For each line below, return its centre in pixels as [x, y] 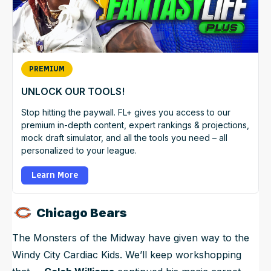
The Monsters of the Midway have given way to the [131, 238]
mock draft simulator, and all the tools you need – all [124, 138]
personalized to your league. [79, 151]
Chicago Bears [82, 213]
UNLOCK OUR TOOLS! [73, 92]
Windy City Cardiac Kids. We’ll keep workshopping [127, 255]
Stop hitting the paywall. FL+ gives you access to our [126, 113]
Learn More [55, 175]
